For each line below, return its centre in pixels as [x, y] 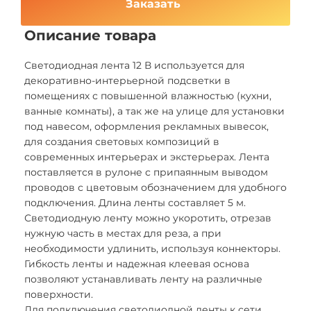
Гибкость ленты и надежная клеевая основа [137, 264]
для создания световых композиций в [122, 142]
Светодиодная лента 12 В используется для [134, 65]
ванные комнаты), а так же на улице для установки [154, 111]
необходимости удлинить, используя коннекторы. [152, 249]
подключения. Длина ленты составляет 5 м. [135, 203]
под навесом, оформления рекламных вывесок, [146, 126]
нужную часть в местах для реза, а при [123, 233]
